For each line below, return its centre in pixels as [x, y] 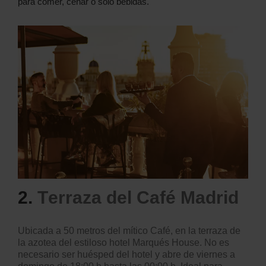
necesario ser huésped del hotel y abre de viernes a [126, 255]
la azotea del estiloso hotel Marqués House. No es [123, 243]
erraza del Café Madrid [143, 198]
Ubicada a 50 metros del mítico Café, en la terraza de [129, 231]
